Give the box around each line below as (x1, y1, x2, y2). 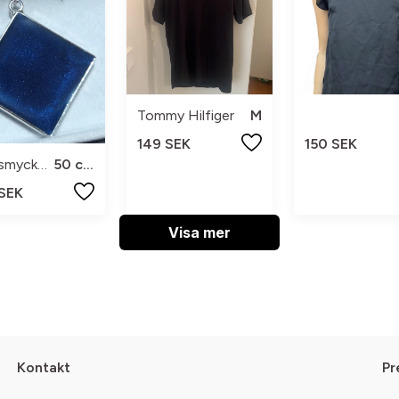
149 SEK (137, 135, 191, 153)
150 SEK (304, 135, 357, 153)
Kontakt (16, 358, 70, 376)
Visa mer (168, 223, 231, 241)
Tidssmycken (37, 155, 48, 173)
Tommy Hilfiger (137, 107, 235, 125)
